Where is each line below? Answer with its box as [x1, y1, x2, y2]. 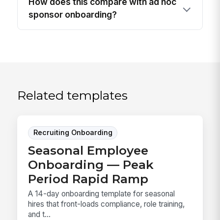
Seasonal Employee [28, 143, 149, 158]
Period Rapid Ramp [28, 171, 149, 187]
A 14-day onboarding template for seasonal [28, 189, 175, 198]
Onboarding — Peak [28, 157, 154, 172]
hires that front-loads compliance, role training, [28, 199, 185, 209]
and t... [28, 209, 51, 219]
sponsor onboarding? [28, 9, 117, 20]
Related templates [17, 88, 128, 103]
